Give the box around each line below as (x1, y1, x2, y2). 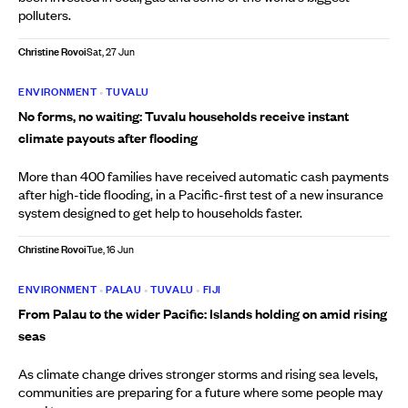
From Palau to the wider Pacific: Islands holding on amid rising (18, 304, 387, 322)
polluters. (18, 5, 71, 24)
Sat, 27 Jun (87, 45, 135, 59)
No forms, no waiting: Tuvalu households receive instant (18, 107, 349, 125)
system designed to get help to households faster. (18, 203, 302, 221)
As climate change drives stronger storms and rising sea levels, (18, 364, 378, 382)
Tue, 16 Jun (87, 242, 134, 257)
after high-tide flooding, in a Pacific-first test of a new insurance (18, 185, 383, 203)
